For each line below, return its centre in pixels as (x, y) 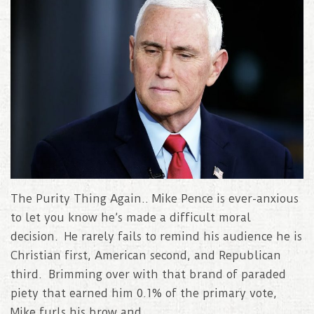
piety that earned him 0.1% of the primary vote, (144, 294)
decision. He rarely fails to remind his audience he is (156, 237)
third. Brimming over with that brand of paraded (148, 275)
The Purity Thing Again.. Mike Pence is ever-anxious (155, 199)
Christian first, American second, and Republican (146, 256)
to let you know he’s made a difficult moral (131, 218)
